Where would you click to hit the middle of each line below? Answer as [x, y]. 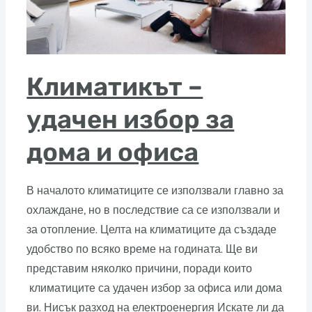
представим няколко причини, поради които [140, 269]
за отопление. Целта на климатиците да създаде [152, 230]
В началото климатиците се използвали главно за [155, 191]
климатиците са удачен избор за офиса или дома [155, 289]
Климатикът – [115, 87]
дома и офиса [113, 153]
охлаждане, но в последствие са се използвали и [154, 211]
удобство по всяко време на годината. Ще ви [142, 250]
